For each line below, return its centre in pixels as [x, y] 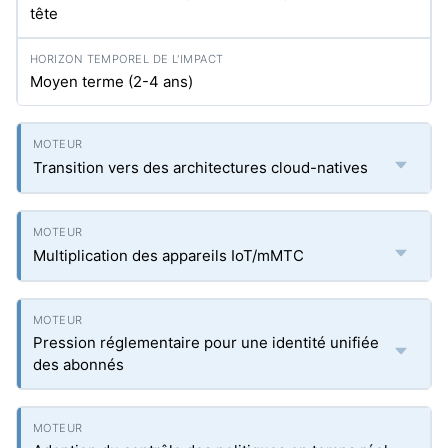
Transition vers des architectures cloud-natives [200, 167]
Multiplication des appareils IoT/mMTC [168, 255]
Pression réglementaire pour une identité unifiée [206, 342]
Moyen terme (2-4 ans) [111, 81]
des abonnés [78, 364]
